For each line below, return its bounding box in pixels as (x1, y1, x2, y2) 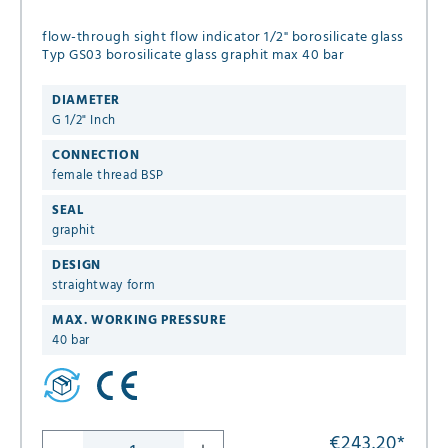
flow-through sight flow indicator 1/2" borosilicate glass (42, 25, 265, 49)
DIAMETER (52, 89, 121, 111)
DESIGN (52, 254, 101, 276)
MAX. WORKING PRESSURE (52, 309, 227, 331)
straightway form (52, 274, 156, 296)
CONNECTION (52, 144, 140, 166)
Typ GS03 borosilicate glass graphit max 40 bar (42, 43, 345, 67)
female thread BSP (52, 164, 164, 186)
